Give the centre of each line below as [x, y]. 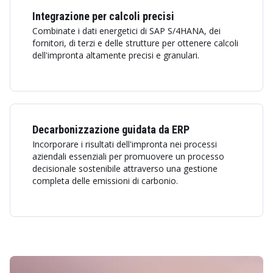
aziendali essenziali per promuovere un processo [128, 156]
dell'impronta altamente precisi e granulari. [116, 55]
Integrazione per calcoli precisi [103, 16]
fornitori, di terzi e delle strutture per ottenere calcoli [135, 43]
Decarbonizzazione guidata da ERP [111, 129]
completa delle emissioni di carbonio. [105, 181]
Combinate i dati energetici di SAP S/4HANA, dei [126, 31]
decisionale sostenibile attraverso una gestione [125, 168]
